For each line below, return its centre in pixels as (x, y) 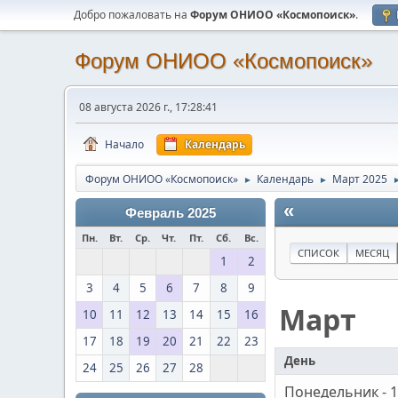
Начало (124, 144)
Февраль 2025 (171, 213)
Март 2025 (360, 179)
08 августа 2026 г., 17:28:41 (148, 107)
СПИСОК (318, 253)
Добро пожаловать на (132, 15)
